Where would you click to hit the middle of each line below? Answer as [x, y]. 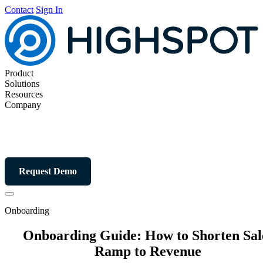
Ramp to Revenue [148, 252]
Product [19, 73]
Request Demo [48, 171]
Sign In [49, 10]
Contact [19, 10]
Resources [24, 95]
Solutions [22, 84]
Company [23, 105]
